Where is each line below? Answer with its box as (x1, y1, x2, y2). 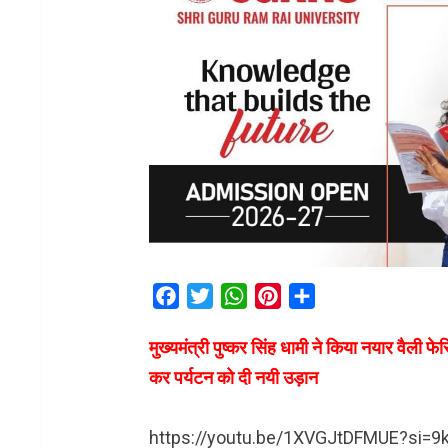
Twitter (212, 285, 262, 305)
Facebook (178, 285, 248, 305)
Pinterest (280, 285, 346, 305)
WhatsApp (246, 285, 319, 305)
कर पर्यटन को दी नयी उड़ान (148, 366, 318, 388)
